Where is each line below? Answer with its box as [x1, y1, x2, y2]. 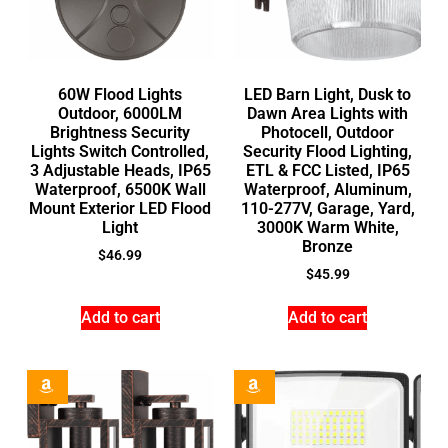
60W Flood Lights [58, 84, 183, 104]
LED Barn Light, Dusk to [244, 84, 412, 104]
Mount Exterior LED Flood [29, 198, 212, 218]
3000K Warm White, [256, 217, 399, 237]
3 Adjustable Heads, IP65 [29, 160, 211, 180]
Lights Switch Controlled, [31, 141, 210, 161]
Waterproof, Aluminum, [243, 179, 412, 199]
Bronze [302, 236, 354, 256]
